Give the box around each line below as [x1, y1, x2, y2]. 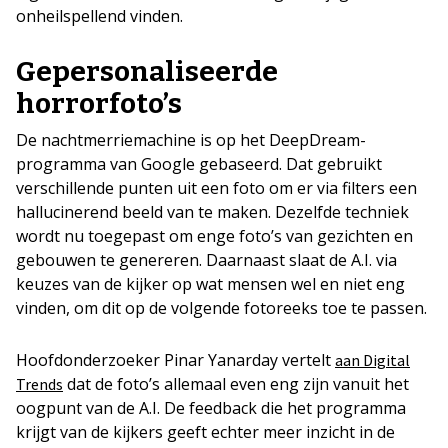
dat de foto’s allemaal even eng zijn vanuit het [63, 372, 409, 395]
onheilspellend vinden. [16, 4, 183, 27]
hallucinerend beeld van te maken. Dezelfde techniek [16, 200, 409, 223]
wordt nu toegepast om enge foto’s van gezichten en [16, 224, 413, 247]
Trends [16, 373, 63, 394]
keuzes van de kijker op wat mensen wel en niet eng [16, 272, 405, 295]
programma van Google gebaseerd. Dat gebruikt [16, 152, 382, 175]
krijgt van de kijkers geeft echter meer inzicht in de [16, 420, 395, 443]
